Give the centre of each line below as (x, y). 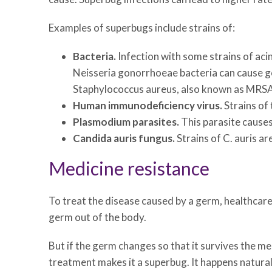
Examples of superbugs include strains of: (142, 28)
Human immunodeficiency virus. (148, 105)
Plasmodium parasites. (126, 122)
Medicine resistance (129, 168)
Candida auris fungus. (124, 138)
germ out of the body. (97, 217)
